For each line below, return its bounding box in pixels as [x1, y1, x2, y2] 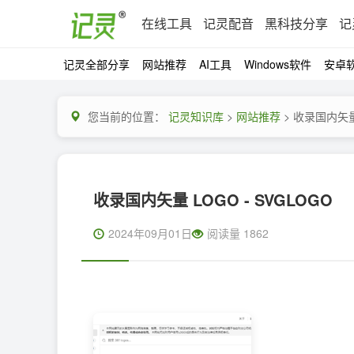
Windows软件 [244, 56, 311, 72]
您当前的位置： [85, 108, 168, 124]
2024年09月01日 [108, 225, 192, 241]
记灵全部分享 [63, 56, 130, 72]
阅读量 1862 [207, 225, 269, 241]
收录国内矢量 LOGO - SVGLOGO [93, 188, 333, 211]
